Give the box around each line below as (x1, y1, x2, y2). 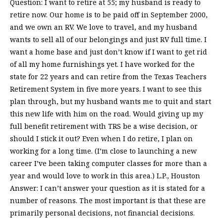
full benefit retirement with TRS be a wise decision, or (10, 121, 198, 131)
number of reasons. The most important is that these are (10, 196, 206, 206)
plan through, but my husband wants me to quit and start (10, 97, 211, 107)
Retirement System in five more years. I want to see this (10, 84, 202, 94)
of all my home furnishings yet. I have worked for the (10, 59, 195, 69)
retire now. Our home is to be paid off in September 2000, (10, 10, 208, 20)
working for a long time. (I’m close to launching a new (10, 146, 197, 156)
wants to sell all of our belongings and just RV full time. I (10, 35, 207, 45)
